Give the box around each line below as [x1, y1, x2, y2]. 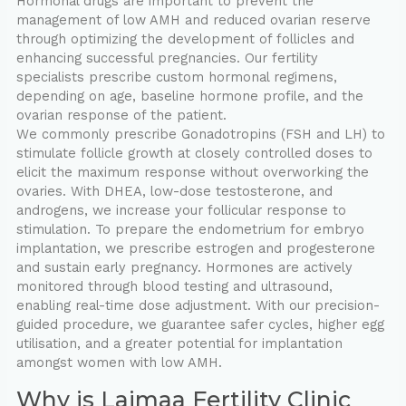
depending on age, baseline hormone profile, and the [15, 88, 363, 105]
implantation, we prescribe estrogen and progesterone [15, 240, 375, 257]
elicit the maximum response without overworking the [15, 164, 369, 181]
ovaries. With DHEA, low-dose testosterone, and [15, 183, 333, 200]
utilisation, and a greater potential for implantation [15, 335, 343, 353]
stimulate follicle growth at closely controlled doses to [15, 145, 372, 162]
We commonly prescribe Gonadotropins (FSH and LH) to [15, 126, 385, 143]
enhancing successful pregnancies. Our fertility [15, 50, 318, 67]
